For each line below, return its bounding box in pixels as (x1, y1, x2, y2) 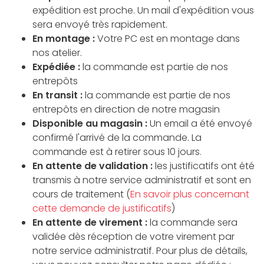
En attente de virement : (32, 216, 147, 230)
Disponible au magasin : (32, 117, 147, 131)
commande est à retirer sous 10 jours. (32, 145, 202, 159)
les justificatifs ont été (153, 159, 255, 173)
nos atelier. (32, 46, 82, 60)
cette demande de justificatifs (32, 202, 171, 216)
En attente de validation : (32, 159, 153, 173)
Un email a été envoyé (147, 117, 252, 131)
